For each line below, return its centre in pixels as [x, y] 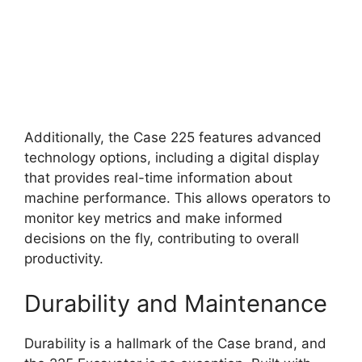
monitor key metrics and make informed [154, 219]
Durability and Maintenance [176, 303]
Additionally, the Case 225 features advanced [173, 138]
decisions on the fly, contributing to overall [162, 239]
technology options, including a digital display [172, 158]
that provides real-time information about [158, 178]
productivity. [64, 259]
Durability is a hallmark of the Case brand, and [175, 343]
